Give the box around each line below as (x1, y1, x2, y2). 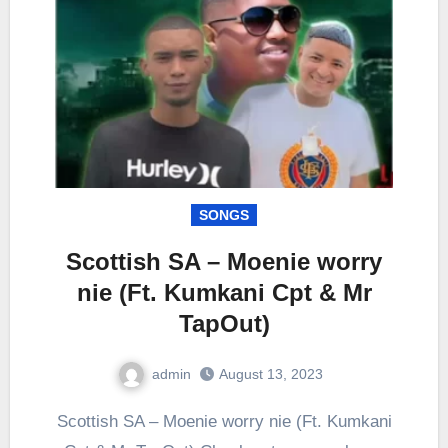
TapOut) (178, 309, 270, 337)
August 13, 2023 (218, 366, 323, 383)
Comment (232, 401, 294, 418)
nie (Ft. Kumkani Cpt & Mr (76, 278, 372, 306)
